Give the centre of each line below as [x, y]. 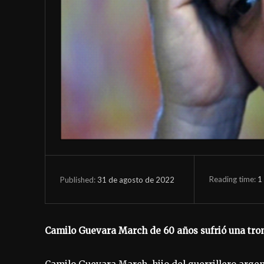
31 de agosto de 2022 [136, 179]
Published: [78, 179]
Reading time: [233, 179]
